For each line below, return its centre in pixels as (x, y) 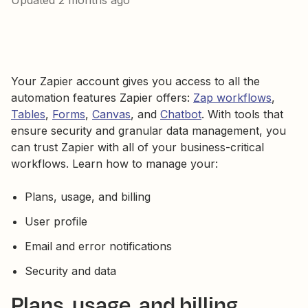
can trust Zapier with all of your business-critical (137, 147)
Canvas (111, 114)
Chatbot (181, 114)
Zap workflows (232, 98)
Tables (28, 114)
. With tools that (242, 114)
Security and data (70, 271)
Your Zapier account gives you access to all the (135, 81)
